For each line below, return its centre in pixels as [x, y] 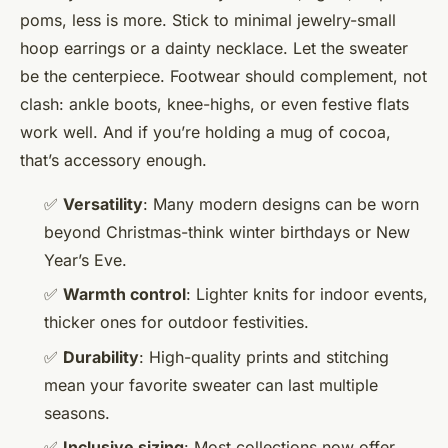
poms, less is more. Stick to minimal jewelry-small [208, 19]
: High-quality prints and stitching [264, 356]
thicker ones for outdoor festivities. [176, 322]
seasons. [77, 412]
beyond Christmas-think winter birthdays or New [227, 231]
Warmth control [124, 294]
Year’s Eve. [85, 259]
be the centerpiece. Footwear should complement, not [223, 75]
